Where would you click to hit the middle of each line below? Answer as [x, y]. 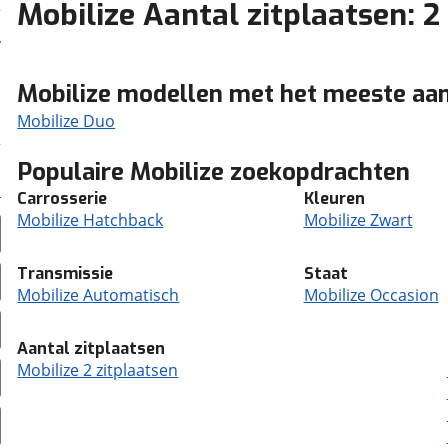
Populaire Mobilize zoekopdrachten [214, 172]
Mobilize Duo [66, 121]
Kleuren [334, 198]
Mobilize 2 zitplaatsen [98, 370]
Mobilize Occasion [371, 295]
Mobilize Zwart [358, 220]
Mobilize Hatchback [90, 220]
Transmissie [65, 273]
